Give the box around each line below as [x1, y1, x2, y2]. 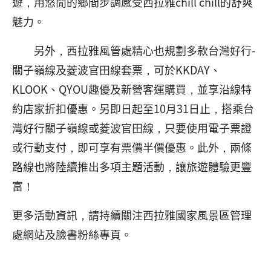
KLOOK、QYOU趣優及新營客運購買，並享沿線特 [12, 81, 252, 97]
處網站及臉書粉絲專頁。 [12, 226, 132, 242]
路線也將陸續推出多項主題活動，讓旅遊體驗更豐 [12, 158, 252, 174]
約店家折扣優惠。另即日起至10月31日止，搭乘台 [12, 100, 254, 116]
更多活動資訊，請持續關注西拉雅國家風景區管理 [12, 207, 252, 223]
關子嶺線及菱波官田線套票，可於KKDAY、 [12, 62, 221, 77]
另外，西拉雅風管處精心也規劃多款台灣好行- [12, 42, 255, 58]
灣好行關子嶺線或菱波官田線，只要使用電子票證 [12, 120, 252, 135]
